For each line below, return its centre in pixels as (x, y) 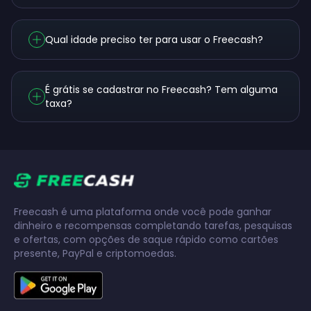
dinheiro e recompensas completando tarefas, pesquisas (153, 226)
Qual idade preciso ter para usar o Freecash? (154, 40)
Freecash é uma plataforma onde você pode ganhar (143, 212)
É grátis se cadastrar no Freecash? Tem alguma (161, 90)
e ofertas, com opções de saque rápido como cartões (146, 240)
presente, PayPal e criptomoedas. (95, 254)
